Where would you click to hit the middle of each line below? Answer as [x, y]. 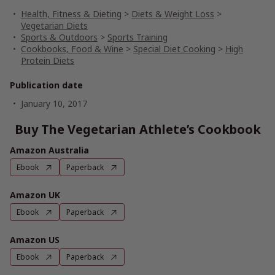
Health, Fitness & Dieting [71, 14]
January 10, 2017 [54, 103]
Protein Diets [48, 60]
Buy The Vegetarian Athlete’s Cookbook [137, 129]
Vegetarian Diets [54, 25]
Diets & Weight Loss [173, 14]
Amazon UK [35, 195]
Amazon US [35, 240]
